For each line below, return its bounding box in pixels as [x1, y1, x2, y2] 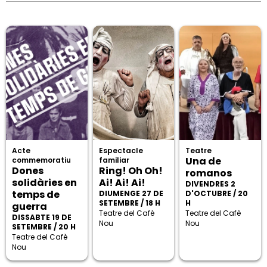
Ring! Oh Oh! [98, 163, 163, 178]
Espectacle [98, 145, 143, 156]
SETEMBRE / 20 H [12, 221, 76, 232]
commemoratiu [12, 154, 72, 165]
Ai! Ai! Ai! [98, 175, 145, 190]
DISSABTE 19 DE [12, 212, 72, 222]
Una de [185, 154, 222, 168]
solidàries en [12, 175, 77, 190]
